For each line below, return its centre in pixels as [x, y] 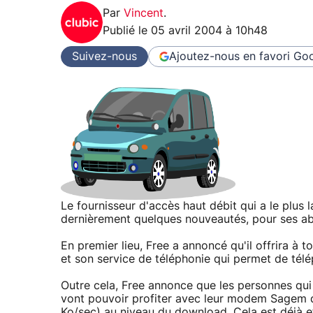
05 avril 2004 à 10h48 [209, 31]
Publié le [127, 31]
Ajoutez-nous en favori [230, 56]
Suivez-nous [104, 56]
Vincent [144, 14]
